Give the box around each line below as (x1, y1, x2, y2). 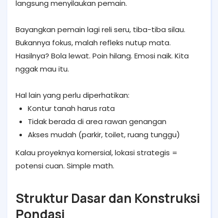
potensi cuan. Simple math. (16, 160, 114, 171)
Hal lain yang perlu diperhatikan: (16, 90, 129, 100)
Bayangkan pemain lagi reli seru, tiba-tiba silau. (16, 24, 185, 35)
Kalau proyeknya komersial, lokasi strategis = (16, 147, 178, 158)
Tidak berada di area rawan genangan (28, 116, 166, 127)
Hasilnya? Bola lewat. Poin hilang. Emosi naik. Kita (16, 50, 189, 61)
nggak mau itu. (16, 63, 69, 74)
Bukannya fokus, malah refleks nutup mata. (16, 37, 171, 48)
